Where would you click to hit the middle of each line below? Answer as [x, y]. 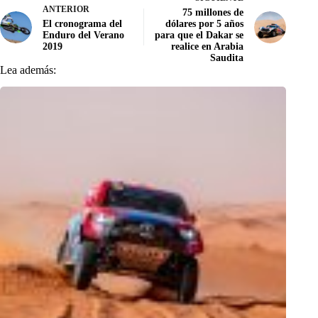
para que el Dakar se [199, 35]
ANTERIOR [66, 9]
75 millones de [213, 12]
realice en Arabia [208, 46]
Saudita [227, 57]
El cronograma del [82, 23]
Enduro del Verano [83, 35]
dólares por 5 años [205, 23]
